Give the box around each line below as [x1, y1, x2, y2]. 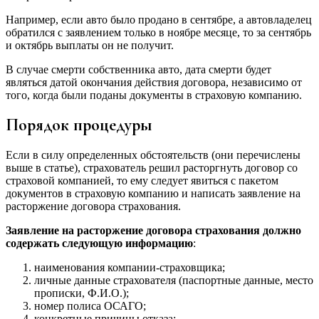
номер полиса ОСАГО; [34, 299, 146, 312]
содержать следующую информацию [6, 236, 193, 249]
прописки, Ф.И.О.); [34, 286, 129, 299]
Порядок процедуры [6, 114, 152, 135]
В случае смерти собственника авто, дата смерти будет [6, 63, 271, 75]
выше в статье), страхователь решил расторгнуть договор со [6, 161, 298, 174]
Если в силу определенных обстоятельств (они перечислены [6, 148, 300, 161]
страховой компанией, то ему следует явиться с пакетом [6, 174, 278, 187]
